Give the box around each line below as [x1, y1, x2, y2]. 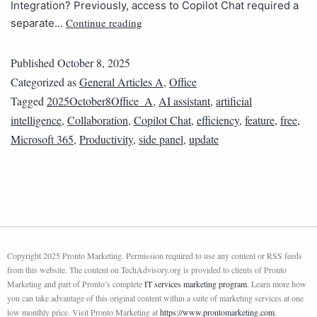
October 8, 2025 [57, 54, 130, 70]
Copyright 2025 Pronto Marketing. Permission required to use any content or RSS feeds [7, 249, 302, 261]
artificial [216, 93, 252, 108]
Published [11, 54, 57, 70]
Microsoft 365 [11, 131, 74, 146]
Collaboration [67, 112, 128, 127]
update [189, 131, 219, 146]
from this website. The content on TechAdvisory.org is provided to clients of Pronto [7, 263, 287, 275]
